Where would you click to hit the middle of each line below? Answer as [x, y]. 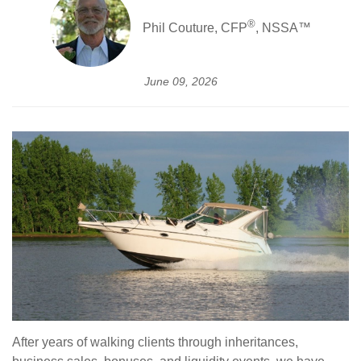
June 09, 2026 [180, 81]
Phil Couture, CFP [195, 28]
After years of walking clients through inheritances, [155, 342]
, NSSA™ [283, 28]
